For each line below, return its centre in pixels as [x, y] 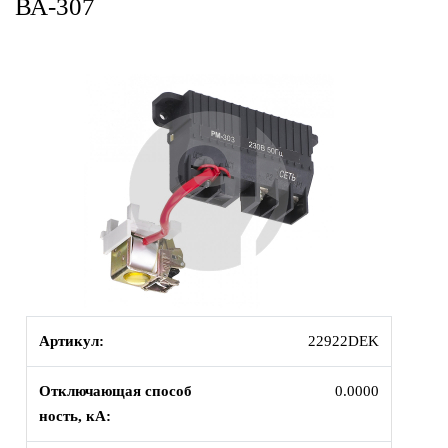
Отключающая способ [115, 390]
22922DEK [343, 340]
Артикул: [71, 340]
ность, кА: [75, 415]
